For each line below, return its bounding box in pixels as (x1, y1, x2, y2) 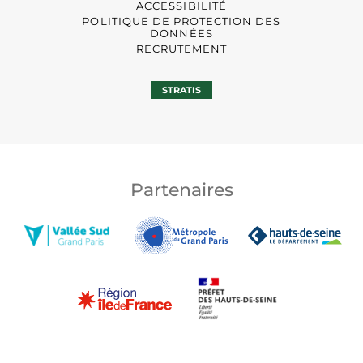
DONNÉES (150, 27, 213, 41)
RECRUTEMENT (135, 42, 228, 56)
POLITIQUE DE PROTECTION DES (82, 15, 281, 28)
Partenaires (130, 179, 233, 202)
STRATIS (162, 84, 201, 96)
